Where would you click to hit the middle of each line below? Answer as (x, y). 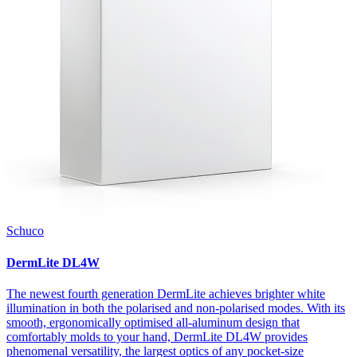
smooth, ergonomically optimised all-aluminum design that (153, 322)
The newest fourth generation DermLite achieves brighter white (166, 293)
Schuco (25, 231)
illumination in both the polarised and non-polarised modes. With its (176, 308)
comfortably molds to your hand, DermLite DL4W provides (157, 336)
